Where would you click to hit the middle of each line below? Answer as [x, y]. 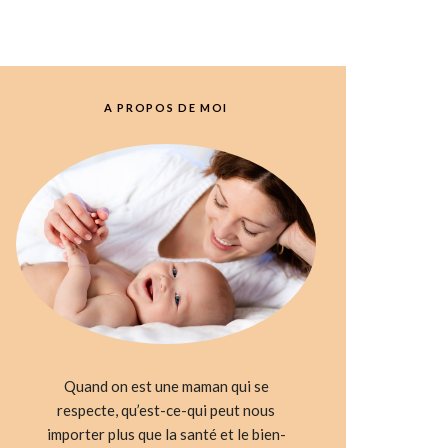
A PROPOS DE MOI [166, 107]
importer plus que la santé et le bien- [166, 433]
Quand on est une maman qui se [166, 385]
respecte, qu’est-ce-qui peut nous [166, 409]
